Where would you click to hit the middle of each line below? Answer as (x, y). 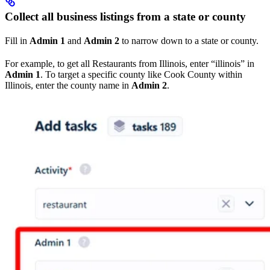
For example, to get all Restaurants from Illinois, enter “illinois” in (130, 63)
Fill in (17, 40)
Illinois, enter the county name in (68, 85)
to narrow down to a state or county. (189, 40)
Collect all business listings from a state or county (125, 16)
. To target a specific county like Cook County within (141, 74)
